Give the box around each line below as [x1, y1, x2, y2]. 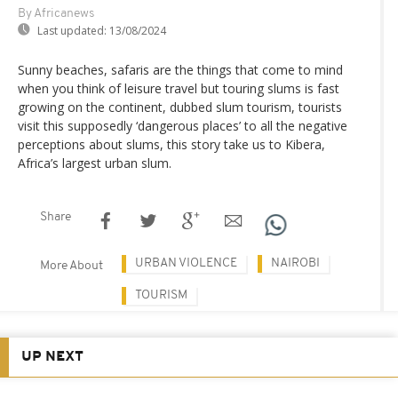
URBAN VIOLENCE [135, 257, 237, 271]
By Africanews [18, 7, 94, 21]
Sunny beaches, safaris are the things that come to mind [18, 61, 343, 79]
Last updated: [37, 23, 107, 39]
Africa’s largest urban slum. [18, 155, 171, 172]
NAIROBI [271, 257, 320, 271]
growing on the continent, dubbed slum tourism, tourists [18, 99, 342, 116]
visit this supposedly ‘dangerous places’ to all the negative [18, 117, 347, 135]
